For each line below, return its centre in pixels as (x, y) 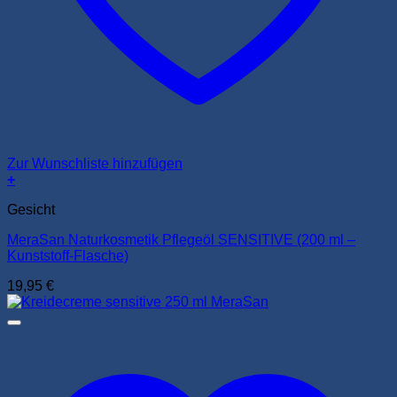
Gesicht (31, 209)
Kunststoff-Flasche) (68, 255)
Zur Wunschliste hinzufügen (95, 163)
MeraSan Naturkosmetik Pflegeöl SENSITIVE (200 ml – (181, 239)
